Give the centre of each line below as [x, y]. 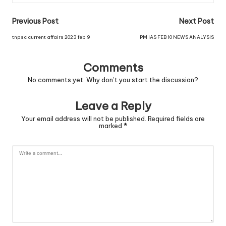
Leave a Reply [113, 106]
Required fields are [176, 119]
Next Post [196, 21]
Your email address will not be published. [84, 119]
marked [111, 126]
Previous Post [35, 21]
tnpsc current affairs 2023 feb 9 [51, 37]
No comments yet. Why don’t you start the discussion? [113, 80]
